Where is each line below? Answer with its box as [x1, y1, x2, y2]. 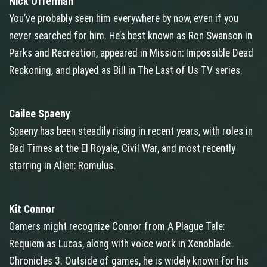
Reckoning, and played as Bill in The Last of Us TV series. [9, 64, 243, 77]
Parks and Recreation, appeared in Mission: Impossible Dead [9, 47, 253, 60]
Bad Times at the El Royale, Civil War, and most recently [9, 142, 235, 155]
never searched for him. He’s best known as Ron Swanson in [9, 30, 252, 42]
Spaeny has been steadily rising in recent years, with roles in [9, 125, 253, 138]
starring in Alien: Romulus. [9, 160, 118, 172]
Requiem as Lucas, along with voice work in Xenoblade [9, 238, 231, 250]
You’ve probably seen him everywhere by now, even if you [9, 13, 238, 25]
